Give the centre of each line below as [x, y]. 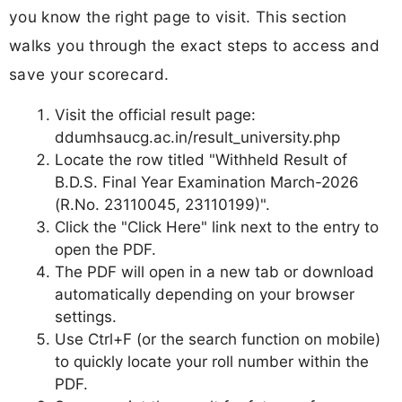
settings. [86, 316]
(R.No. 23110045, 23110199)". [162, 204]
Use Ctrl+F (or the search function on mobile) [218, 339]
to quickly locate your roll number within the [212, 361]
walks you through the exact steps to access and [195, 45]
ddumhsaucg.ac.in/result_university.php [197, 137]
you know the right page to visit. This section [178, 16]
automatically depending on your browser [205, 294]
